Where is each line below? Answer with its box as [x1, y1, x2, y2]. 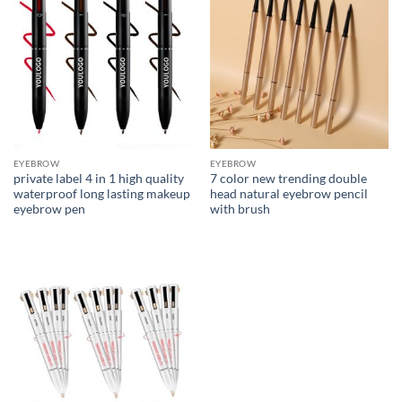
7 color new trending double [209, 170, 367, 186]
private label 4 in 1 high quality [13, 170, 184, 186]
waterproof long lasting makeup [13, 186, 190, 201]
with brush [209, 201, 270, 216]
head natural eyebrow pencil [209, 186, 368, 201]
